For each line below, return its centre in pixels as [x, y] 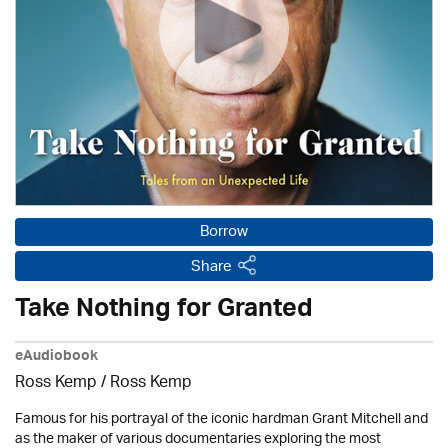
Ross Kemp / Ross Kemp [103, 383]
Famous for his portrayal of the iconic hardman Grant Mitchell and [221, 419]
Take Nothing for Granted [164, 312]
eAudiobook [56, 358]
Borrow [224, 232]
